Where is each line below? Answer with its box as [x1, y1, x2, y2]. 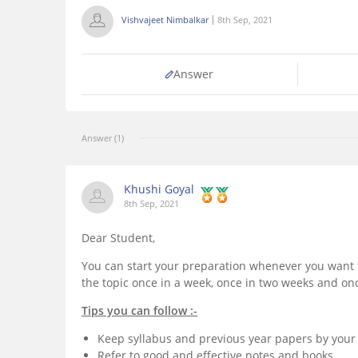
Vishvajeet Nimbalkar [121, 14, 209, 26]
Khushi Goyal [124, 181, 194, 197]
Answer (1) [82, 132, 124, 145]
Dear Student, [82, 230, 155, 246]
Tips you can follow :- [82, 303, 197, 319]
